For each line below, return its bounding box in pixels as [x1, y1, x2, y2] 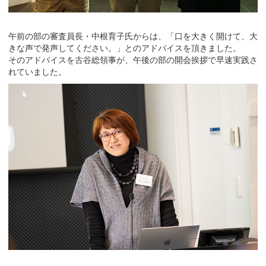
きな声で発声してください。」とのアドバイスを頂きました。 [8, 43, 241, 53]
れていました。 [8, 66, 66, 77]
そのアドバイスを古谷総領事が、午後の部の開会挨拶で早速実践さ [8, 55, 258, 65]
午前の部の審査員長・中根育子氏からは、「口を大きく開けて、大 [8, 31, 258, 41]
